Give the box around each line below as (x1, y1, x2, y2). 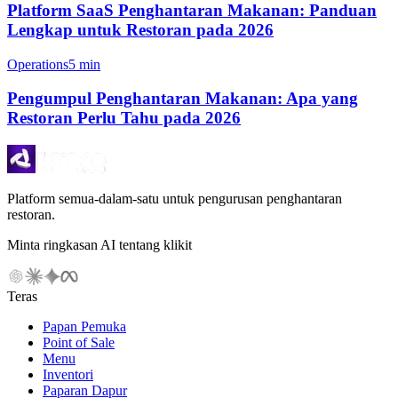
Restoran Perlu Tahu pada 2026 (7, 108, 241, 128)
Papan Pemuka (43, 318, 126, 334)
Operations (7, 56, 68, 72)
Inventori (43, 366, 93, 382)
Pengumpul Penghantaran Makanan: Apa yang (7, 89, 358, 108)
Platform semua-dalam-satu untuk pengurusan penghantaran (7, 190, 342, 206)
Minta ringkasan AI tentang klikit (7, 236, 192, 252)
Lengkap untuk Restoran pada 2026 (7, 20, 274, 39)
